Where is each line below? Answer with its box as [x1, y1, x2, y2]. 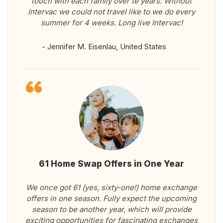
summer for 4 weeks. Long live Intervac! [40, 18, 183, 28]
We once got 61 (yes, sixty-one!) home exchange [26, 183, 197, 193]
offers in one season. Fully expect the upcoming [26, 194, 197, 204]
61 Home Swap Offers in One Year [39, 159, 184, 169]
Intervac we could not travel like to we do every [28, 7, 195, 17]
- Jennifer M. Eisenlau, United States [42, 42, 166, 52]
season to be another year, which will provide [31, 205, 192, 215]
